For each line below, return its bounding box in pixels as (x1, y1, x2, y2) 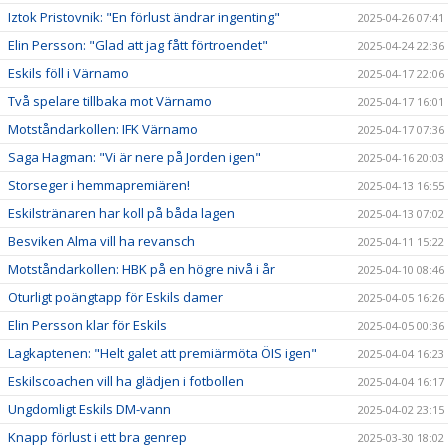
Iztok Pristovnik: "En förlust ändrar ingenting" (8, 7, 280, 26)
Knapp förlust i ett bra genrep (8, 427, 187, 446)
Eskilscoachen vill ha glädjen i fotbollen (8, 371, 244, 390)
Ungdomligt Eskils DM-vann (8, 399, 171, 418)
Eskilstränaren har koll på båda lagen (8, 203, 235, 222)
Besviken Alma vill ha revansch (8, 231, 195, 250)
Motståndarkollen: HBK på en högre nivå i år (8, 259, 275, 278)
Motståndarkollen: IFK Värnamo (8, 119, 198, 138)
